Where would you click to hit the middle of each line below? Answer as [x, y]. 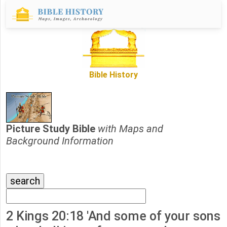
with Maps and [130, 129]
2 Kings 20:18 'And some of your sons [113, 216]
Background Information [60, 141]
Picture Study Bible [52, 129]
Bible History [113, 75]
